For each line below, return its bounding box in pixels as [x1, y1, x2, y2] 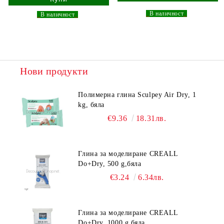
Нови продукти [20, 65, 88, 77]
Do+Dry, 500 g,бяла [78, 160, 141, 168]
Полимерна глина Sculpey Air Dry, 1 [78, 91, 196, 99]
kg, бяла [78, 101, 104, 109]
